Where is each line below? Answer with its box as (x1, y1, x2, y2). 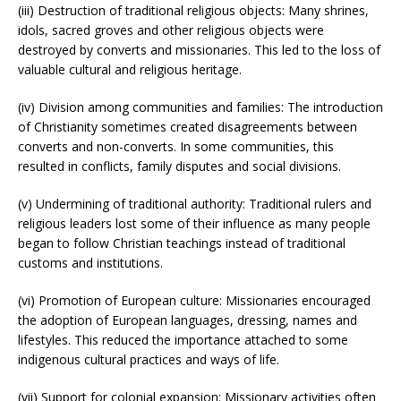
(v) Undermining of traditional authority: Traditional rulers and (18, 194, 371, 212)
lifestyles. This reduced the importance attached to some (18, 330, 348, 348)
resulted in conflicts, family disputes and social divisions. (18, 157, 341, 175)
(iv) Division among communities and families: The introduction (18, 98, 383, 115)
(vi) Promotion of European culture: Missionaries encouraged (18, 291, 371, 309)
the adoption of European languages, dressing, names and (18, 311, 357, 328)
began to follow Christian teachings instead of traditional (18, 234, 346, 252)
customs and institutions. (18, 253, 163, 271)
